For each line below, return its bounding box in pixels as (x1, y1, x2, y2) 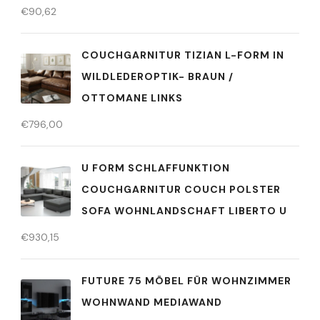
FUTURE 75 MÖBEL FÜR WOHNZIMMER (81, 274, 291, 287)
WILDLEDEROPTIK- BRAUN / (81, 70, 234, 83)
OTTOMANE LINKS (81, 91, 183, 104)
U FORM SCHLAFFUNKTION (81, 161, 230, 174)
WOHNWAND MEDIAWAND (81, 296, 222, 309)
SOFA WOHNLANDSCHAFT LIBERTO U (81, 204, 287, 217)
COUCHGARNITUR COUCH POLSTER (81, 183, 281, 196)
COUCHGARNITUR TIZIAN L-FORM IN (81, 49, 284, 61)
